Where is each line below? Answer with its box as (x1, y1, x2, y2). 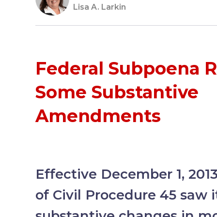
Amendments (35, 105, 161, 127)
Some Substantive (35, 81, 199, 103)
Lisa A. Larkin (73, 2, 126, 12)
